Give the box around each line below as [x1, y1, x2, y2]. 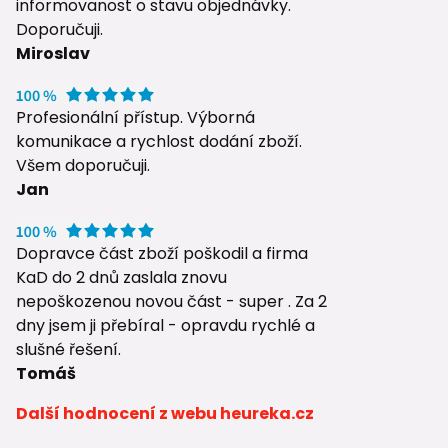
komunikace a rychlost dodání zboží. [16, 129, 302, 153]
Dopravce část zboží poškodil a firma [16, 241, 308, 265]
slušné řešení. [16, 337, 121, 361]
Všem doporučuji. [16, 153, 150, 177]
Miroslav [16, 41, 90, 65]
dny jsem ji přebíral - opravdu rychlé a [16, 313, 315, 337]
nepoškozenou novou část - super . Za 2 [16, 289, 327, 313]
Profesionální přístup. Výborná [16, 105, 255, 129]
